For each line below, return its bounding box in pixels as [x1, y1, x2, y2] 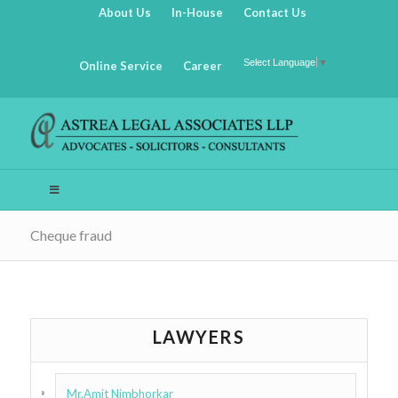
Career [182, 59, 222, 74]
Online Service [78, 59, 163, 74]
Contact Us [243, 5, 307, 20]
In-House [171, 5, 224, 20]
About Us [99, 5, 152, 20]
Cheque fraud [29, 227, 112, 244]
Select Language [243, 57, 315, 68]
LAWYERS [152, 325, 245, 347]
